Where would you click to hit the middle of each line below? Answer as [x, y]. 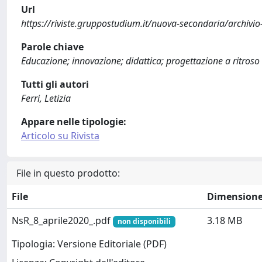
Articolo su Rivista [60, 135]
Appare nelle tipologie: [74, 121]
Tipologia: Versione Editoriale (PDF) [89, 244]
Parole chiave [52, 46]
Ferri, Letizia [46, 98]
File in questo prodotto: [68, 173]
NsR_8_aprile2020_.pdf [62, 220]
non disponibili [144, 221]
